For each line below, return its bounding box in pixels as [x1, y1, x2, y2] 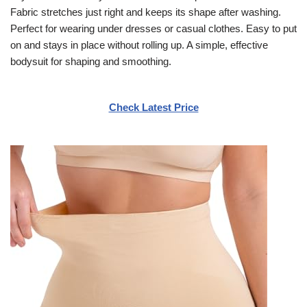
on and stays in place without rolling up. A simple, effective [10, 38, 268, 51]
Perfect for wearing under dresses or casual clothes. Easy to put [10, 22, 297, 34]
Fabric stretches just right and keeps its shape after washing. [10, 5, 281, 18]
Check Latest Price [108, 101, 199, 113]
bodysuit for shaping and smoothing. [10, 55, 171, 67]
